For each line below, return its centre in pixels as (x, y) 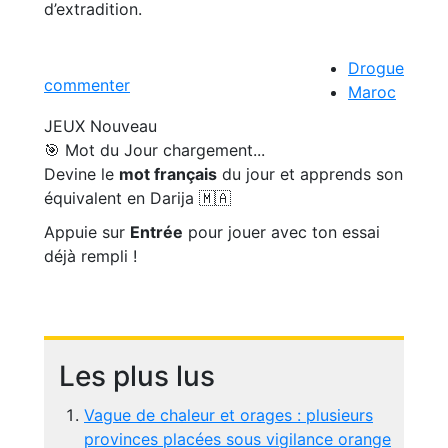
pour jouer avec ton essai (281, 232)
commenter (87, 85)
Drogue (376, 68)
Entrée (156, 232)
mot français (168, 174)
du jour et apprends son (310, 174)
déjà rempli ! (90, 256)
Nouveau (123, 126)
